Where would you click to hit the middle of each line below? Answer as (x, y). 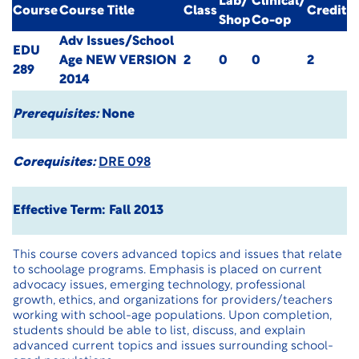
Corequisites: (54, 163)
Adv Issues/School (117, 42)
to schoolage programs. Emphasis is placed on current (167, 270)
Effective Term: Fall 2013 (88, 211)
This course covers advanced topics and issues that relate (177, 255)
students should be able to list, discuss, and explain (159, 331)
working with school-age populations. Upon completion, (172, 316)
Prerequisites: (56, 115)
